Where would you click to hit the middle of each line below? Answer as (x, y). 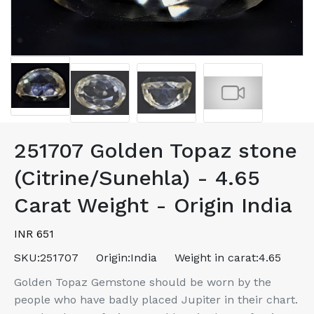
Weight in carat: (217, 257)
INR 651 (34, 233)
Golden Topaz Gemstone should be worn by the (143, 282)
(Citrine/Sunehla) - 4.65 (137, 177)
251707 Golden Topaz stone (156, 150)
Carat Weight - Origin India (153, 205)
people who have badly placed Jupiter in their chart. (156, 299)
